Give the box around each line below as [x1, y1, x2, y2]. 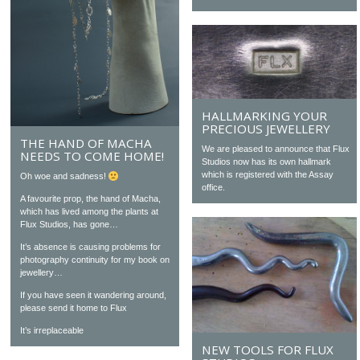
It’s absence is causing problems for [20, 242, 162, 252]
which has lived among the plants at [20, 207, 159, 217]
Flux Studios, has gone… [20, 219, 119, 230]
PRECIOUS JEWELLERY [202, 121, 331, 137]
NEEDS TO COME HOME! [20, 148, 165, 165]
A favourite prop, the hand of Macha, [20, 194, 162, 204]
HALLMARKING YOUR [202, 108, 328, 125]
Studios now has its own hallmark [202, 157, 332, 167]
